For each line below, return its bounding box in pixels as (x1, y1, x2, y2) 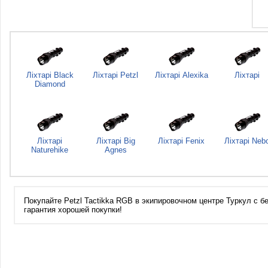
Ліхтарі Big (96, 136, 135, 145)
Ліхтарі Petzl (93, 71, 138, 80)
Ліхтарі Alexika (154, 71, 208, 80)
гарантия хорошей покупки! (24, 205, 122, 214)
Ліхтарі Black (26, 71, 74, 80)
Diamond (34, 80, 65, 89)
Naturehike (31, 145, 68, 154)
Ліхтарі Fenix (158, 136, 205, 145)
